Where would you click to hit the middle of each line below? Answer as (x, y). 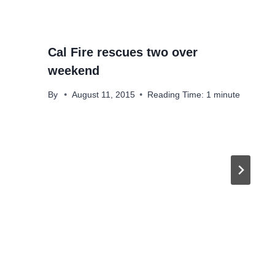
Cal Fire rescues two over (122, 52)
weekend (73, 71)
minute (227, 95)
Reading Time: (175, 95)
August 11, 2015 (103, 95)
